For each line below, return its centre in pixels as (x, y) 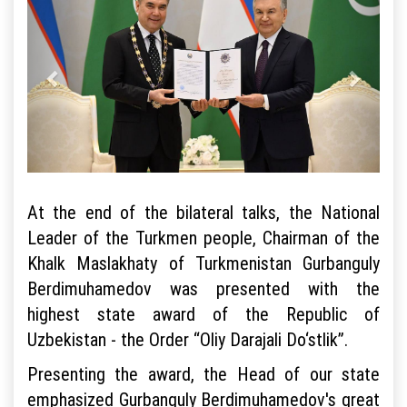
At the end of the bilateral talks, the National (203, 212)
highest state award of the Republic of (203, 313)
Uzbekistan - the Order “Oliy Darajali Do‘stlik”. (188, 339)
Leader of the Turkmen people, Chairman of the (203, 237)
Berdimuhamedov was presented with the (203, 288)
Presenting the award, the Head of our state (203, 373)
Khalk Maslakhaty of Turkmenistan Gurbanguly (203, 263)
